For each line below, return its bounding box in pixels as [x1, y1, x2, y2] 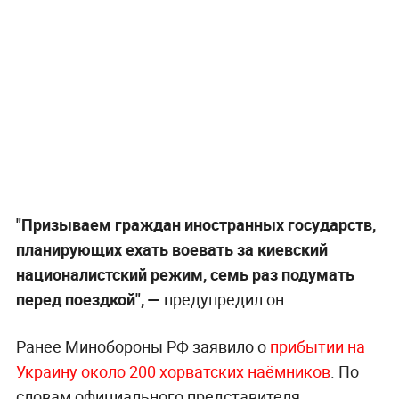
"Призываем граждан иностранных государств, [15, 213, 376, 235]
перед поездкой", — [15, 288, 164, 310]
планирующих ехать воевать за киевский [15, 238, 328, 260]
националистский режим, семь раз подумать [15, 263, 354, 285]
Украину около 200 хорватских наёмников [15, 360, 330, 382]
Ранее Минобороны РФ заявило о [15, 335, 266, 357]
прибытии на [265, 335, 365, 357]
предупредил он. [163, 288, 289, 310]
